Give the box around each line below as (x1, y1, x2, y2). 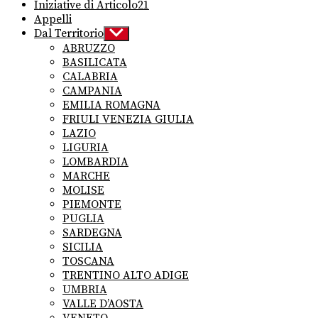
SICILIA (62, 239, 103, 254)
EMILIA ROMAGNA (62, 97, 160, 112)
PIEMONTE (62, 197, 121, 212)
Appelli (34, 11, 72, 26)
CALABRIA (62, 69, 118, 84)
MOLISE (62, 182, 104, 197)
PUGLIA (62, 211, 104, 226)
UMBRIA (62, 282, 107, 297)
